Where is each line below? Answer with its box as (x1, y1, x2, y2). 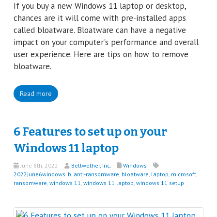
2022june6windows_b (14, 170, 71, 178)
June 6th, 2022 (19, 161, 58, 169)
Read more (20, 89, 52, 98)
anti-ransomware (74, 170, 119, 178)
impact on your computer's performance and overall (14, 37, 199, 47)
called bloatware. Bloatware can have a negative (14, 25, 186, 35)
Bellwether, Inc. (71, 161, 111, 169)
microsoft (171, 170, 196, 178)
